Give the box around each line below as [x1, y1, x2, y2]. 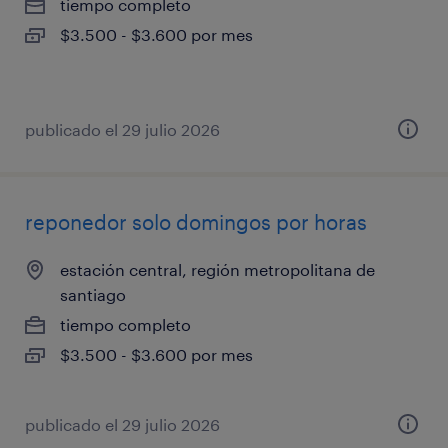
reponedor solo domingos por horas [25, 209, 367, 234]
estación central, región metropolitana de [60, 259, 375, 279]
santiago [60, 284, 126, 304]
